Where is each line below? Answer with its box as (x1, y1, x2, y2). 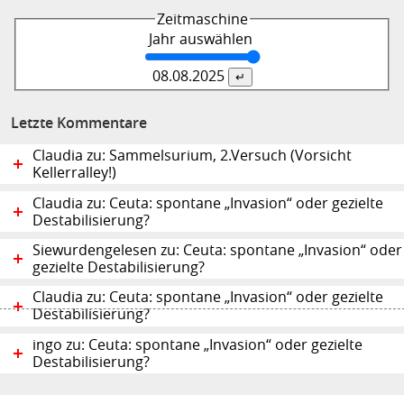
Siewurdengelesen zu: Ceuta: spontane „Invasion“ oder (32, 242, 402, 260)
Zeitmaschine (156, 10, 248, 28)
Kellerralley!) (32, 164, 116, 182)
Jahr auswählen (148, 31, 256, 49)
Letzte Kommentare (11, 113, 147, 133)
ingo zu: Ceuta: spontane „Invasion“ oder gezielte (32, 335, 363, 353)
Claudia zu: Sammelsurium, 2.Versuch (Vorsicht (32, 147, 352, 165)
